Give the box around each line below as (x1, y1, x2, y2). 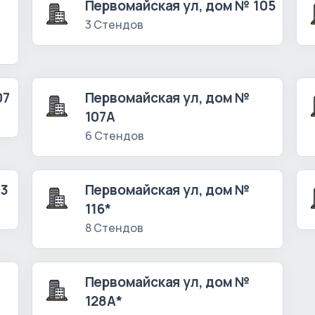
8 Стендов (84, 220, 143, 236)
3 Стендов (84, 17, 143, 32)
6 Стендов (84, 128, 144, 143)
